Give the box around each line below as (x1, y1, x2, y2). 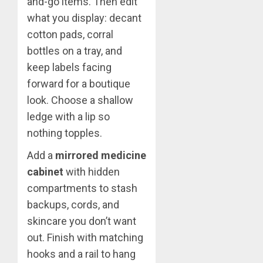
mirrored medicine (55, 149, 146, 162)
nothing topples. (27, 127, 102, 140)
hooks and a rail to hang (27, 248, 136, 261)
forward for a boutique (27, 77, 130, 90)
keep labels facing (27, 61, 112, 74)
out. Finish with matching (27, 231, 143, 244)
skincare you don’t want (27, 215, 136, 228)
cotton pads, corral (27, 28, 113, 41)
